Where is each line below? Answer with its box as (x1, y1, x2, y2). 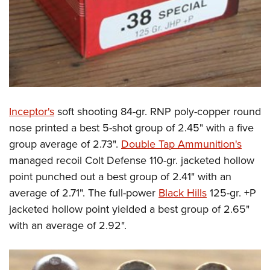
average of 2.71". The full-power (9, 185, 159, 201)
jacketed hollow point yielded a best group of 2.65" (9, 201, 250, 217)
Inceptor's (9, 104, 54, 119)
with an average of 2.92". (9, 218, 127, 233)
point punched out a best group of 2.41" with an (9, 169, 231, 184)
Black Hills (159, 185, 207, 201)
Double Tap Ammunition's (121, 136, 242, 152)
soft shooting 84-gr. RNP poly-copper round (54, 104, 261, 119)
